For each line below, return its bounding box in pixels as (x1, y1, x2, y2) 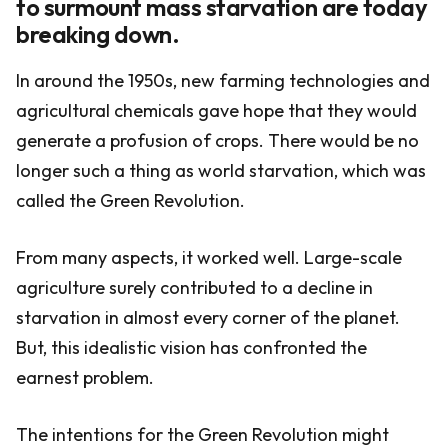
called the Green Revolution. (16, 189, 245, 212)
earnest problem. (16, 366, 154, 389)
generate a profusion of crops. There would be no (16, 129, 419, 152)
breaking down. (16, 19, 180, 49)
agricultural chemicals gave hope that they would (16, 99, 417, 122)
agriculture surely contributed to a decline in (16, 276, 373, 299)
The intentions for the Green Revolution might (16, 423, 389, 446)
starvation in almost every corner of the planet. (16, 306, 400, 329)
